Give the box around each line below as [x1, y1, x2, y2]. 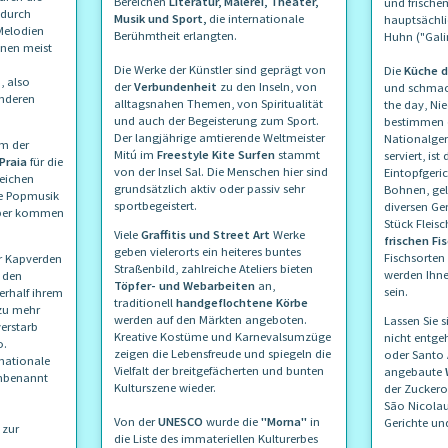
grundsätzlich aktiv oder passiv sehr [114, 180, 305, 196]
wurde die [206, 413, 261, 429]
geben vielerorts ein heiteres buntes [114, 243, 301, 259]
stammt [275, 146, 320, 162]
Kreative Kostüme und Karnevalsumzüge [114, 328, 331, 344]
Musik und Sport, [114, 10, 209, 26]
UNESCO [155, 413, 206, 429]
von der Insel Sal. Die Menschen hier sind [114, 163, 328, 179]
